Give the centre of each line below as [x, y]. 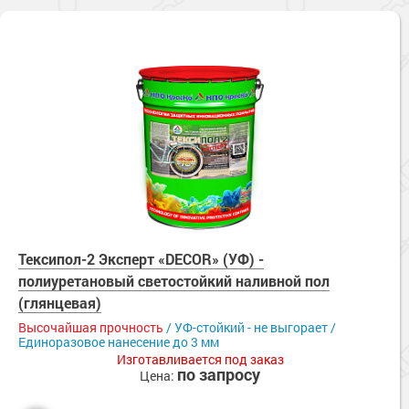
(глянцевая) [60, 303]
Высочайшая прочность [91, 328]
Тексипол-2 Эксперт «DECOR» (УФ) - [141, 259]
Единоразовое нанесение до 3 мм [119, 342]
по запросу [219, 375]
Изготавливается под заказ [200, 360]
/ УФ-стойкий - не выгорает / [250, 328]
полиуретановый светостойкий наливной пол [174, 281]
